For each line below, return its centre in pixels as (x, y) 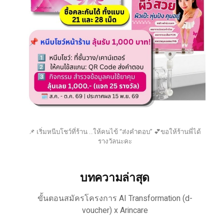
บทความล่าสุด (115, 178)
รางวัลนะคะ (115, 141)
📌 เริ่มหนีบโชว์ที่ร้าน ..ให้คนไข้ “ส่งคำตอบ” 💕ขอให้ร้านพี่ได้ (115, 132)
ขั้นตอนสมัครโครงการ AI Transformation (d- (115, 198)
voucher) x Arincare (115, 210)
